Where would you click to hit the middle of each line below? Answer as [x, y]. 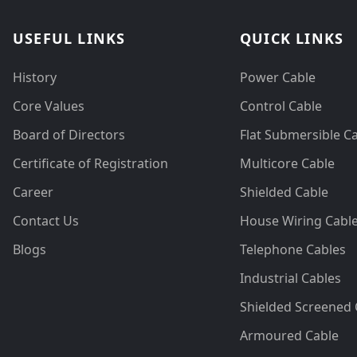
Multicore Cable [287, 164]
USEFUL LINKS [69, 39]
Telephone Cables [293, 250]
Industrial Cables [290, 279]
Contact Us [46, 221]
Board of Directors [69, 135]
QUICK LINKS [292, 39]
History [35, 78]
